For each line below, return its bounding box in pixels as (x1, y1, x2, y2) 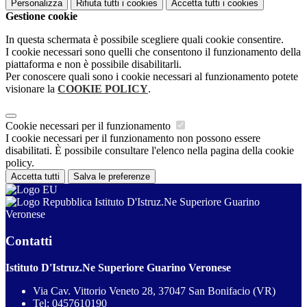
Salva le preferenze (73, 171, 150, 182)
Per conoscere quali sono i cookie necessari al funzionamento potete (5, 71, 298, 83)
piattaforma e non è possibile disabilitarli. (5, 58, 182, 71)
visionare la (5, 83, 58, 95)
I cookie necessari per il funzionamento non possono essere (5, 132, 260, 145)
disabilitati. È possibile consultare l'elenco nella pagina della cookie (5, 145, 294, 157)
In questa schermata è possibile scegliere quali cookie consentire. (5, 34, 284, 46)
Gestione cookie (5, 10, 77, 23)
